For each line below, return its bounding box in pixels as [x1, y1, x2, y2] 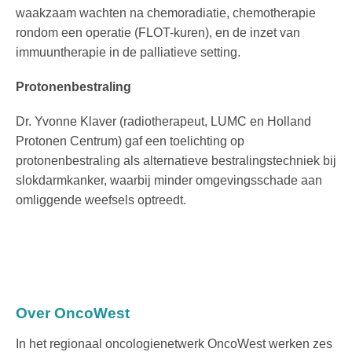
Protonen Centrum [16, 134, 118, 148]
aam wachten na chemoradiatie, [52, 5, 233, 20]
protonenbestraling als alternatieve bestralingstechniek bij [16, 154, 336, 168]
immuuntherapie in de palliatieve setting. [16, 45, 240, 59]
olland [277, 115, 311, 129]
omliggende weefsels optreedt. [16, 193, 186, 207]
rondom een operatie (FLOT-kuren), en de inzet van [16, 25, 300, 39]
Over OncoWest [16, 305, 130, 322]
